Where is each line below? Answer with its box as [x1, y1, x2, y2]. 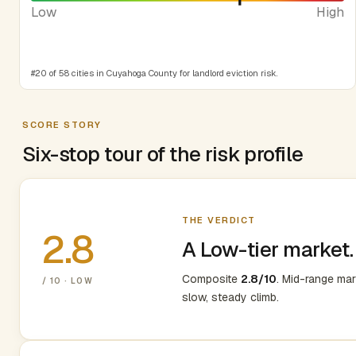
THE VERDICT [182, 215, 256, 226]
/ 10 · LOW [42, 276, 93, 286]
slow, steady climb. [182, 290, 279, 304]
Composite [182, 272, 241, 286]
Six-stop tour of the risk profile [22, 140, 304, 168]
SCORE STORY [22, 118, 102, 130]
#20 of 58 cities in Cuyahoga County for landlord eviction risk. [31, 67, 277, 79]
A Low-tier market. [182, 236, 354, 263]
